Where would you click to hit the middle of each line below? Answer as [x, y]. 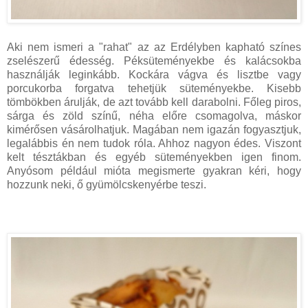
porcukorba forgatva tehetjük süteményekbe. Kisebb [154, 88]
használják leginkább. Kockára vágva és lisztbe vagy [154, 74]
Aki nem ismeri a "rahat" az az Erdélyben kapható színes [154, 47]
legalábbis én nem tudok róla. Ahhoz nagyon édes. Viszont [154, 143]
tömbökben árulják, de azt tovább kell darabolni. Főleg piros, [154, 102]
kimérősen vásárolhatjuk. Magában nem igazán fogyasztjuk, [154, 129]
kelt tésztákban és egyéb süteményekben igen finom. [154, 157]
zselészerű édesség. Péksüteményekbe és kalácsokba [154, 60]
